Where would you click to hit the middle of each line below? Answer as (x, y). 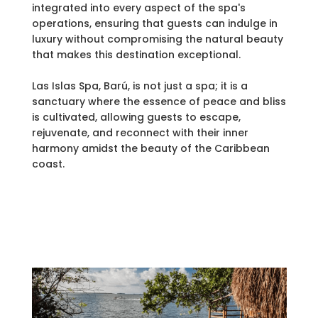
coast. (48, 164)
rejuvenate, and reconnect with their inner (140, 133)
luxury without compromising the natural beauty (157, 39)
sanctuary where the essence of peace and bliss (159, 102)
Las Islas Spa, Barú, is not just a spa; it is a (139, 86)
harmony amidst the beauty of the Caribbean (150, 149)
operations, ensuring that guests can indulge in (154, 24)
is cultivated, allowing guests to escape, (136, 117)
